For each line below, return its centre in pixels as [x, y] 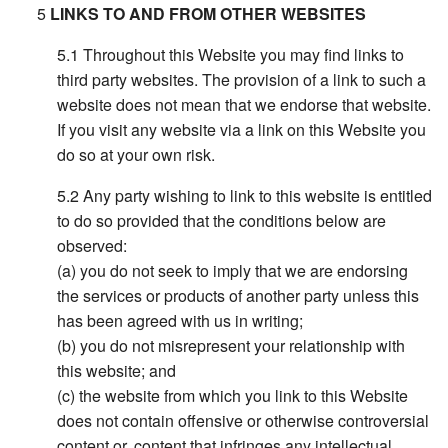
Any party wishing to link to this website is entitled [258, 196]
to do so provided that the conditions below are [222, 221]
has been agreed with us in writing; [180, 321]
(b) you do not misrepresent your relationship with [231, 346]
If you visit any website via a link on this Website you [242, 130]
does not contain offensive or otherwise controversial [243, 421]
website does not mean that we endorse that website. [244, 105]
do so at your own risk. [136, 155]
